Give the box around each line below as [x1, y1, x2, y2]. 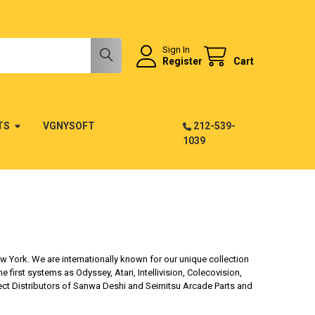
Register [162, 55, 203, 67]
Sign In [162, 44, 191, 55]
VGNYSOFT [42, 120, 95, 131]
